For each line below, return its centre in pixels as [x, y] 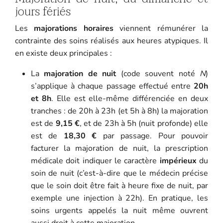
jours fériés [43, 11]
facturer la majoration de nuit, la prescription [119, 148]
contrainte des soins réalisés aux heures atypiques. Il [111, 41]
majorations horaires [74, 28]
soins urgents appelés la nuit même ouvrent [119, 210]
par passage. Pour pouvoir [153, 136]
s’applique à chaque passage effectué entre [112, 86]
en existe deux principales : [63, 53]
